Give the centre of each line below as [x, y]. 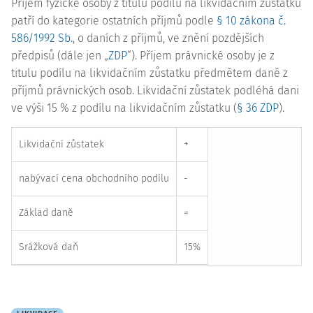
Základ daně [46, 213]
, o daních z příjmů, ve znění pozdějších [168, 38]
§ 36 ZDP [258, 108]
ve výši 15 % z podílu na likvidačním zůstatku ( [124, 108]
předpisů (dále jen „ [60, 56]
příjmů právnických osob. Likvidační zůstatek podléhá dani [155, 90]
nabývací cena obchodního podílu [94, 179]
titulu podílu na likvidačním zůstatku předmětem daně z [150, 73]
